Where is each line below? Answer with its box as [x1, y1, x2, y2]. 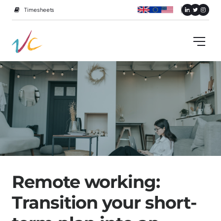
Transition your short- [12, 192, 197, 213]
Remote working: [12, 171, 160, 192]
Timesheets [24, 6, 55, 13]
